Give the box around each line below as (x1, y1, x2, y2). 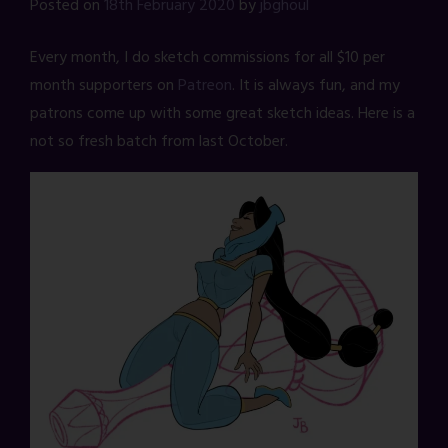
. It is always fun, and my (232, 73, 400, 100)
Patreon (178, 73, 232, 100)
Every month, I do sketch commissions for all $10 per (30, 45, 385, 72)
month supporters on (30, 73, 178, 100)
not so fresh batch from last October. (30, 129, 288, 156)
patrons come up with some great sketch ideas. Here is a (30, 101, 415, 128)
